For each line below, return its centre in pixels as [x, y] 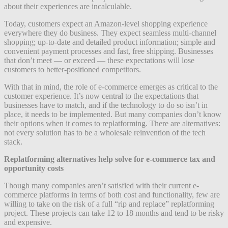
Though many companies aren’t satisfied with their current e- [102, 185]
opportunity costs [34, 168]
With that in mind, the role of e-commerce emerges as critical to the [111, 87]
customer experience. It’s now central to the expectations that [101, 96]
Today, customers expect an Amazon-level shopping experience [106, 23]
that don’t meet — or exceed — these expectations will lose [99, 60]
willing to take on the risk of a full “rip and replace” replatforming [109, 204]
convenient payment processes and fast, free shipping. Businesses [109, 51]
